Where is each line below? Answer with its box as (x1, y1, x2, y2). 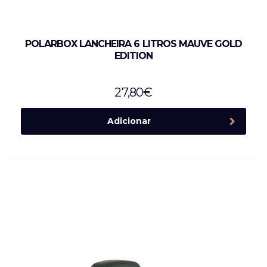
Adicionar (107, 116, 151, 126)
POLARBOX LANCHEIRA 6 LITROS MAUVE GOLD (24, 38, 243, 49)
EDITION (114, 50, 153, 61)
